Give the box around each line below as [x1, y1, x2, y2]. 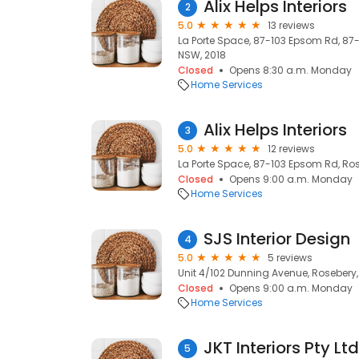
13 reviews [268, 18, 315, 32]
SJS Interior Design [204, 228, 350, 250]
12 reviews [268, 142, 315, 155]
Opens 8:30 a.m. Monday [229, 63, 352, 77]
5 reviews [268, 251, 313, 264]
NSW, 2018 [178, 48, 226, 62]
